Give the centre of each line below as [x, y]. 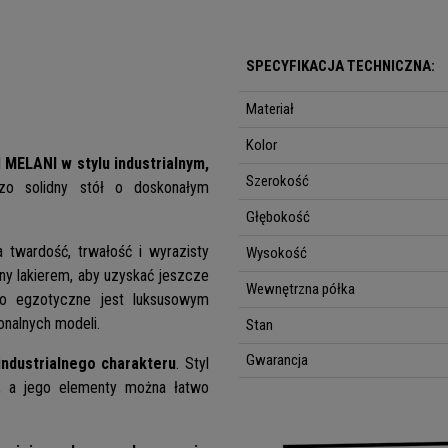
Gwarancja [277, 360]
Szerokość [278, 181]
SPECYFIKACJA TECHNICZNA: [341, 66]
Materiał [270, 109]
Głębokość [278, 217]
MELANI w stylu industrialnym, [107, 164]
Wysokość [277, 253]
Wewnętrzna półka [301, 289]
